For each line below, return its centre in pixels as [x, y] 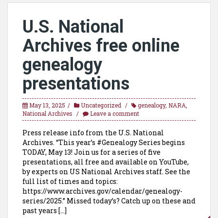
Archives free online [101, 46]
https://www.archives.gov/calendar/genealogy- [102, 191]
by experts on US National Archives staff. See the [106, 172]
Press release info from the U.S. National [93, 133]
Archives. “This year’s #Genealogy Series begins [104, 142]
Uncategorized [101, 105]
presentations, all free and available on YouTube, [106, 162]
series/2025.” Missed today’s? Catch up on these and [109, 201]
